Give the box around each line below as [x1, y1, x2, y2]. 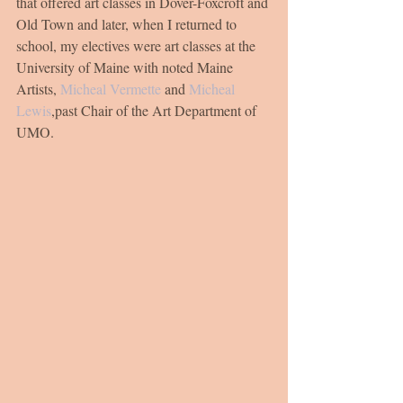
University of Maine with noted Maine [16, 58, 237, 76]
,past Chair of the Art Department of [51, 101, 260, 120]
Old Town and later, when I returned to [16, 14, 240, 33]
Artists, [16, 79, 60, 98]
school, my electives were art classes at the [16, 36, 259, 55]
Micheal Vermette [60, 79, 161, 98]
